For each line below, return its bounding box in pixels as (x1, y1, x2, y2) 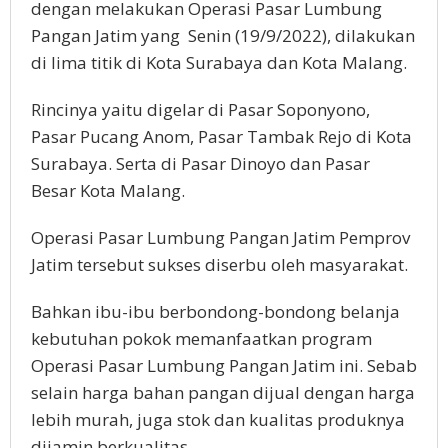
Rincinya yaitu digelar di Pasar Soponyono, (31, 98, 370, 122)
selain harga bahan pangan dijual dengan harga (31, 381, 415, 405)
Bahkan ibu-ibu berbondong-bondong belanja (31, 300, 400, 324)
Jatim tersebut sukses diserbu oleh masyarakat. (31, 253, 412, 277)
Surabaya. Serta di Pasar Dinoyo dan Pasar (31, 152, 370, 176)
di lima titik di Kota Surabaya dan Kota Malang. (31, 51, 411, 75)
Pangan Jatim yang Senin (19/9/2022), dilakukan (31, 24, 415, 48)
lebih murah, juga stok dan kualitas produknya (31, 408, 405, 432)
